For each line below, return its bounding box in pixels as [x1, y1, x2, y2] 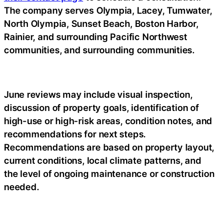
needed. [4, 181, 39, 192]
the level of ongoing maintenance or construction [4, 168, 215, 179]
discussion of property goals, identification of [4, 102, 199, 113]
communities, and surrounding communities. [4, 44, 195, 55]
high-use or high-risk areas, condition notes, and [4, 115, 213, 126]
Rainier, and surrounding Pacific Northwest [4, 31, 187, 42]
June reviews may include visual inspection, [4, 89, 193, 100]
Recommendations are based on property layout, [4, 142, 215, 153]
